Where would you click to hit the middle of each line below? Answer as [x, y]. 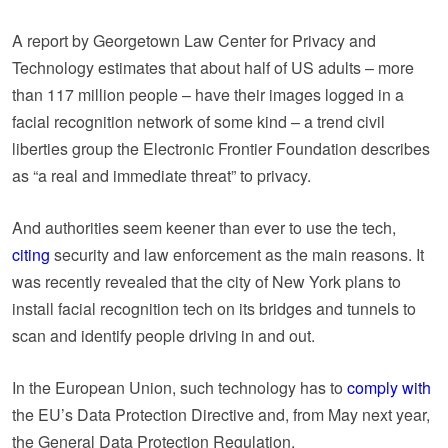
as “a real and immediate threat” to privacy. [161, 175]
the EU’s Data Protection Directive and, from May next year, [221, 414]
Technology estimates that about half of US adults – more [213, 67]
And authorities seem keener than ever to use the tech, [204, 227]
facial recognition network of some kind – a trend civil [198, 121]
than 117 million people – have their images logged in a [208, 94]
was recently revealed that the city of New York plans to [206, 281]
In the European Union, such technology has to [179, 387]
